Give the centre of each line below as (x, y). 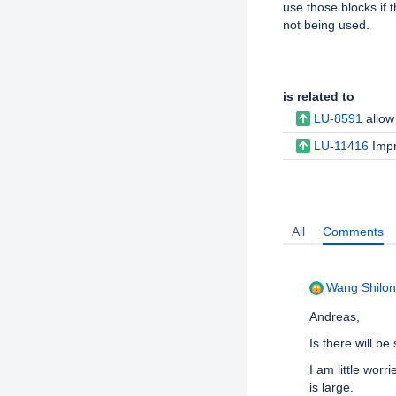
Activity (324, 195)
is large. (331, 387)
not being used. (326, 25)
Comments (353, 232)
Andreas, (335, 316)
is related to (319, 96)
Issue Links (335, 69)
